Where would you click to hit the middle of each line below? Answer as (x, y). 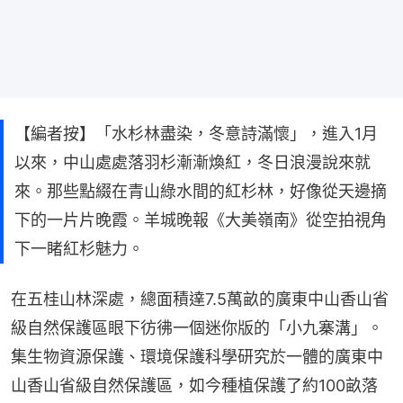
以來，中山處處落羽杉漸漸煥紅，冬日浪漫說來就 (193, 162)
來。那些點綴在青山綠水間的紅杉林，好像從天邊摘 (201, 191)
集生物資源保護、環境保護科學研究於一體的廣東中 (197, 357)
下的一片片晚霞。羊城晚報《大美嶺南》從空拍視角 (201, 220)
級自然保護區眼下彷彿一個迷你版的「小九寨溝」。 (197, 328)
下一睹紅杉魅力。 (79, 249)
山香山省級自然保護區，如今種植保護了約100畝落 (194, 385)
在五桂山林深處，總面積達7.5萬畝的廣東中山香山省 (200, 299)
